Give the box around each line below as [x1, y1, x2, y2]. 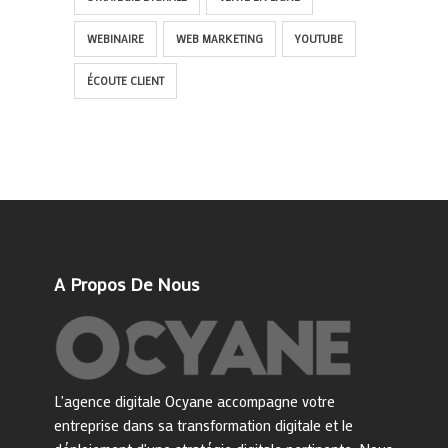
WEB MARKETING [176, 32, 263, 47]
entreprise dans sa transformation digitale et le [54, 415, 353, 436]
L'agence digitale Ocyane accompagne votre [54, 391, 335, 412]
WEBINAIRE [87, 32, 144, 47]
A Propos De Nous [54, 272, 199, 297]
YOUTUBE [295, 32, 343, 47]
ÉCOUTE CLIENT [87, 74, 164, 89]
